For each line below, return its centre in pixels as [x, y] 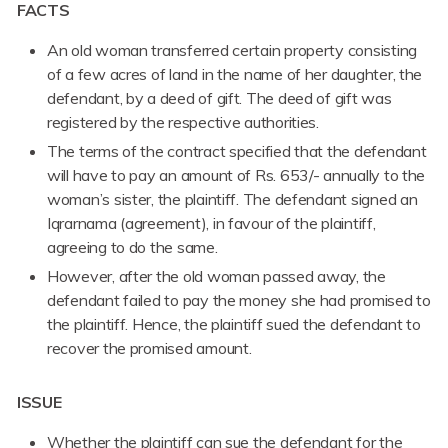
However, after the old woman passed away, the [216, 276]
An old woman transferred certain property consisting [232, 50]
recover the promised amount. [149, 348]
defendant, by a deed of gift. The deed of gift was [219, 98]
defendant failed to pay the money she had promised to [239, 300]
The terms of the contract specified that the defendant [237, 151]
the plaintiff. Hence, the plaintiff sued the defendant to [234, 324]
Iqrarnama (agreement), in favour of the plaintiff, [211, 223]
